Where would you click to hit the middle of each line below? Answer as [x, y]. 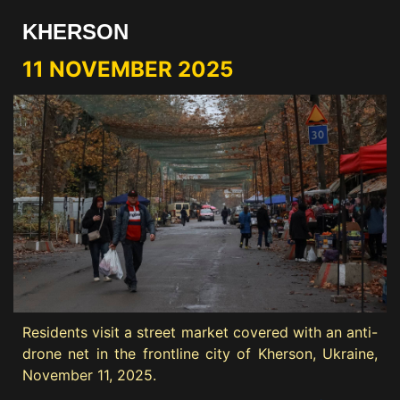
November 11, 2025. [89, 375]
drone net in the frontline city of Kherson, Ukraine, [200, 353]
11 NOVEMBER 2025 [128, 69]
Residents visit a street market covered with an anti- [200, 332]
